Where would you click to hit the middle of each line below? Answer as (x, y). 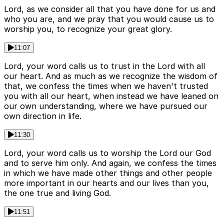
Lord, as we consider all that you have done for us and (110, 9)
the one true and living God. (57, 193)
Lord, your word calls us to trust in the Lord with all (104, 66)
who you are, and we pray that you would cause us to (109, 19)
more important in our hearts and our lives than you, (106, 183)
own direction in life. (43, 116)
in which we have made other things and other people (108, 173)
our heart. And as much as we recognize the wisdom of (111, 76)
